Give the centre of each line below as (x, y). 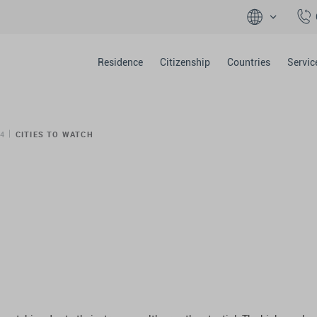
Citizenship (185, 62)
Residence (120, 62)
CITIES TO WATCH (54, 134)
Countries (248, 62)
